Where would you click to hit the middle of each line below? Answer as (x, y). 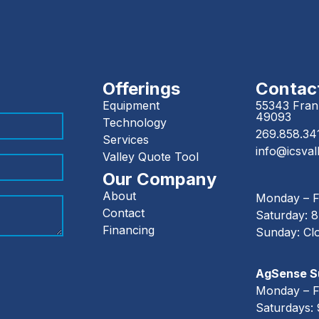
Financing (129, 230)
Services (126, 140)
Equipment (131, 106)
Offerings (141, 89)
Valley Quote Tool (151, 157)
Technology (135, 123)
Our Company (159, 179)
